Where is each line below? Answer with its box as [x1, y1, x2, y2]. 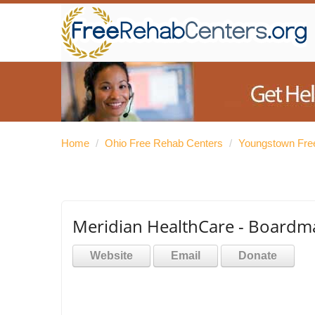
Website [90, 250, 133, 262]
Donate [238, 250, 277, 262]
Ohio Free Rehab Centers [105, 137, 223, 149]
